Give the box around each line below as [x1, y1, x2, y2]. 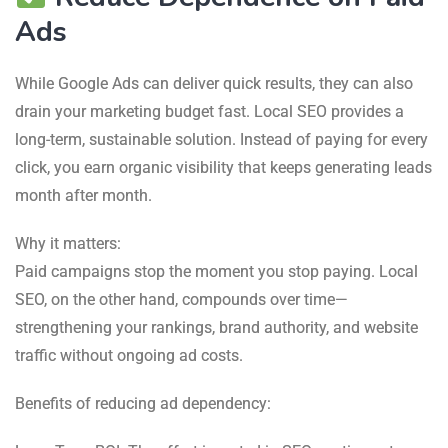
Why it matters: [15, 233, 121, 253]
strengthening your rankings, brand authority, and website [15, 317, 418, 337]
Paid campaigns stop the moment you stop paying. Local [15, 261, 418, 281]
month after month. [15, 185, 152, 205]
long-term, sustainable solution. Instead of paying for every [15, 129, 428, 149]
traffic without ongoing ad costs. [15, 345, 243, 365]
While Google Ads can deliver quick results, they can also [15, 73, 413, 93]
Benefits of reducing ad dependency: [15, 393, 271, 413]
